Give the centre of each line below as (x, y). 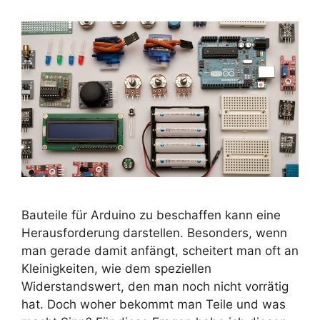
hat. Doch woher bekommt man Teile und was (154, 305)
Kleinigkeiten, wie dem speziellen (116, 269)
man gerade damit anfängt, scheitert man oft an (160, 251)
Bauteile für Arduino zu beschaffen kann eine (151, 215)
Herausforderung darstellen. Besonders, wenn (154, 233)
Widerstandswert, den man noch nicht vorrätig (155, 287)
